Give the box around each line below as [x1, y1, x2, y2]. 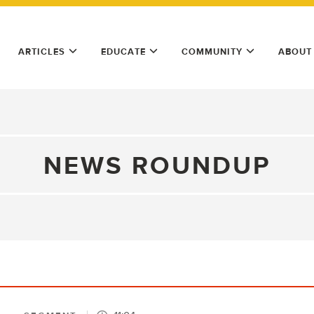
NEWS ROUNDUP [43, 151, 271, 179]
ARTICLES [18, 46, 65, 57]
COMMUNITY [182, 46, 243, 57]
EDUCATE [101, 46, 146, 57]
